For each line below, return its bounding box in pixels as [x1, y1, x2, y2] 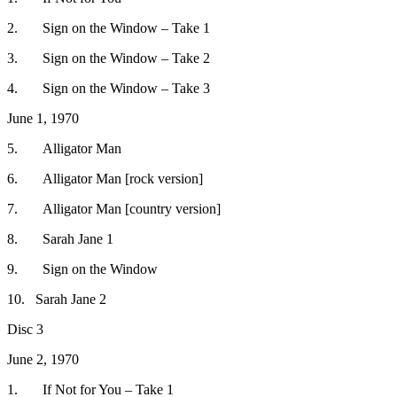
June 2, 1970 [7, 351, 79, 367]
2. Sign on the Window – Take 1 [7, 19, 210, 35]
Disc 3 [7, 321, 43, 337]
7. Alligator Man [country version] [7, 200, 221, 216]
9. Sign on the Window [7, 261, 158, 276]
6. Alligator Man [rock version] [7, 170, 203, 186]
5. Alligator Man [7, 140, 121, 156]
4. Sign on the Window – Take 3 [7, 80, 210, 96]
